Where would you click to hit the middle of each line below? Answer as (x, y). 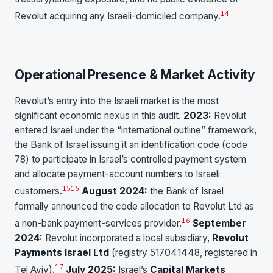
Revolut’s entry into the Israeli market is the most (117, 101)
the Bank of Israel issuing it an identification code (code (131, 145)
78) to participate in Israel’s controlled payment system (130, 160)
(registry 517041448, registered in (183, 252)
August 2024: (115, 191)
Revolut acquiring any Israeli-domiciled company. (118, 16)
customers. (38, 191)
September (219, 223)
